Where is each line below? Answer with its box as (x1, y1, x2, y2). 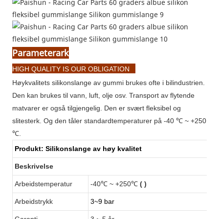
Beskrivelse (15, 162, 53, 170)
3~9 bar (90, 197, 114, 205)
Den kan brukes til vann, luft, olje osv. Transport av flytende (12, 91, 195, 99)
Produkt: (15, 144, 44, 153)
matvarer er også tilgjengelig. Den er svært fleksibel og (12, 104, 181, 112)
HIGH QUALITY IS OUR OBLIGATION (12, 65, 130, 73)
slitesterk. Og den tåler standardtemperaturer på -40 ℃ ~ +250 (12, 116, 206, 125)
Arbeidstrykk (15, 197, 53, 205)
